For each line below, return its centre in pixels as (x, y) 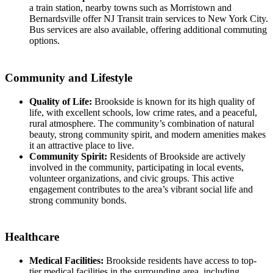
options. (44, 41)
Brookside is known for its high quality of (173, 101)
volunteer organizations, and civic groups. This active (132, 178)
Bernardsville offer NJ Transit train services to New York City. (149, 19)
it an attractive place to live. (82, 145)
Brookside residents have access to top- (180, 261)
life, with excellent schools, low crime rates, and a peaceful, (143, 112)
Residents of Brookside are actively (176, 156)
